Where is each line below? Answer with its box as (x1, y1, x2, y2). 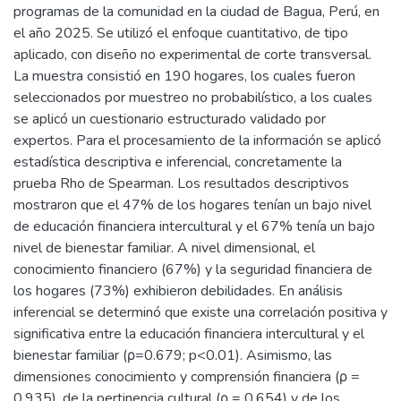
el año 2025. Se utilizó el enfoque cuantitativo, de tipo (13, 23, 348, 43)
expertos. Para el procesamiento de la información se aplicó (13, 131, 381, 150)
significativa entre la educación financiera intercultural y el (13, 324, 364, 344)
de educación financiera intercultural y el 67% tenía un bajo (13, 217, 375, 236)
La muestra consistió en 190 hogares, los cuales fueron (13, 66, 355, 86)
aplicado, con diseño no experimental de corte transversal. (13, 45, 371, 64)
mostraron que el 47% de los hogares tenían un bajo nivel (13, 195, 371, 215)
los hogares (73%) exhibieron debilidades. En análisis (13, 281, 343, 301)
